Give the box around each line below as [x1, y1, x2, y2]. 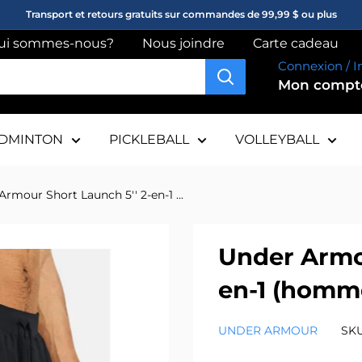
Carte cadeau [253, 36, 339, 51]
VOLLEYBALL [235, 132, 319, 147]
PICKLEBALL [109, 132, 189, 147]
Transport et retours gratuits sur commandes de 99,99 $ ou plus [25, 8, 337, 20]
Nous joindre [142, 36, 225, 51]
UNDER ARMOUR [218, 323, 318, 338]
